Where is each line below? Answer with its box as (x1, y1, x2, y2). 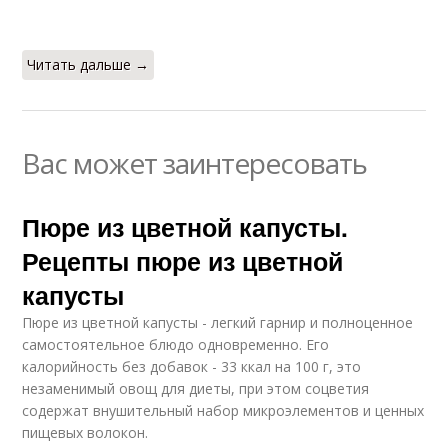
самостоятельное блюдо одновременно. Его (22, 335, 330, 355)
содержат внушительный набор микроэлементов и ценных (22, 401, 425, 421)
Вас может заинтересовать (22, 144, 368, 183)
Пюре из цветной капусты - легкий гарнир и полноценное (22, 313, 414, 333)
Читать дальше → (27, 55, 150, 75)
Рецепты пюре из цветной (22, 243, 344, 280)
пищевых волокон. (22, 423, 149, 443)
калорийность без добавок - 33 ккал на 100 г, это (22, 357, 362, 377)
